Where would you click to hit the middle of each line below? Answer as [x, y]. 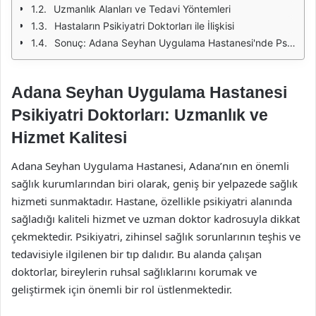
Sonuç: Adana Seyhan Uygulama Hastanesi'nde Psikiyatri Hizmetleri [171, 43]
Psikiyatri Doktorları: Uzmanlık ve [140, 115]
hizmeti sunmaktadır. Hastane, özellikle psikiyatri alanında [152, 201]
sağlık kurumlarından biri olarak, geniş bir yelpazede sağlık [154, 183]
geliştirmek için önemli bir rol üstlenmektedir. [122, 289]
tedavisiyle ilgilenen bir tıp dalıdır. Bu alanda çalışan [136, 254]
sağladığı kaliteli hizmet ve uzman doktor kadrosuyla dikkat [156, 218]
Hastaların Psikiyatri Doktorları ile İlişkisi [144, 26]
